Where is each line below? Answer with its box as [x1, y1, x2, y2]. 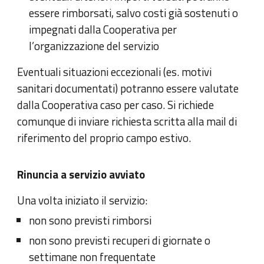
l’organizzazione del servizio [29, 37, 160, 54]
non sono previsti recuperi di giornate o [29, 232, 211, 249]
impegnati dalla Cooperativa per [29, 21, 177, 38]
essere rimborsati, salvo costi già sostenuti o [29, 4, 239, 21]
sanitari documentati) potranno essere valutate [17, 80, 239, 97]
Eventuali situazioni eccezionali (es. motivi [17, 63, 212, 80]
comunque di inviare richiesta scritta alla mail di [17, 113, 237, 130]
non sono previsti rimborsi [29, 212, 152, 229]
